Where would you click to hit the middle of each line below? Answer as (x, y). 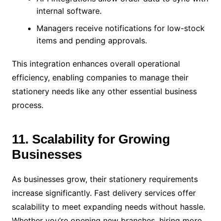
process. (27, 105)
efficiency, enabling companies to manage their (100, 77)
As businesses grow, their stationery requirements (105, 179)
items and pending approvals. (92, 40)
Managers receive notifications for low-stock (120, 28)
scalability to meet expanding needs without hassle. (108, 206)
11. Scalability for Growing (91, 139)
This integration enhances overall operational (96, 63)
